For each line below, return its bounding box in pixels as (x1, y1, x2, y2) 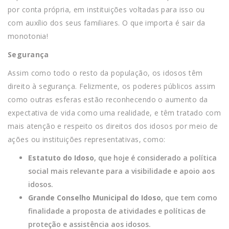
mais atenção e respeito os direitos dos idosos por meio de (8, 121, 218, 131)
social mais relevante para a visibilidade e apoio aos (28, 166, 215, 176)
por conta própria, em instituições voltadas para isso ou (8, 4, 205, 14)
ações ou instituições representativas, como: (8, 134, 166, 144)
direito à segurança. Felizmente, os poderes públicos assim (8, 81, 216, 91)
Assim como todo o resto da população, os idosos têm (8, 67, 203, 78)
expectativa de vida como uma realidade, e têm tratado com (8, 107, 221, 118)
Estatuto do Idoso (28, 152, 94, 163)
